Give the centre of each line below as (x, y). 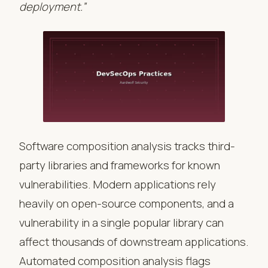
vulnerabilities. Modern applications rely (118, 184)
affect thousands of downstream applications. (134, 241)
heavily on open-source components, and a (127, 203)
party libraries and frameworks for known (120, 165)
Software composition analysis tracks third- (127, 146)
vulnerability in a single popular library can (121, 222)
